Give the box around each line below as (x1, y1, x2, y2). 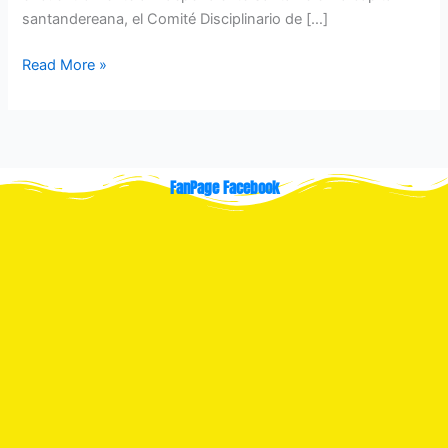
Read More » (22, 55, 108, 74)
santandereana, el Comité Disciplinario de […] (22, 9, 329, 28)
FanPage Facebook (169, 176, 279, 199)
